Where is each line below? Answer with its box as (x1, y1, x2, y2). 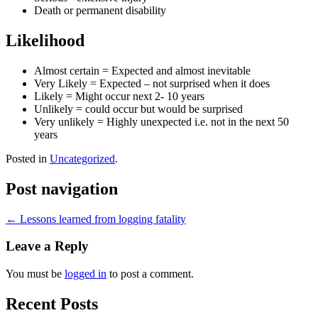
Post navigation (6, 179, 118, 198)
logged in (65, 268, 106, 280)
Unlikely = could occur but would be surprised (34, 102, 243, 115)
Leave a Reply (6, 238, 89, 254)
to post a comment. (106, 268, 194, 280)
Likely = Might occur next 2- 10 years (34, 89, 204, 102)
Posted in (6, 152, 50, 165)
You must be (6, 268, 65, 280)
